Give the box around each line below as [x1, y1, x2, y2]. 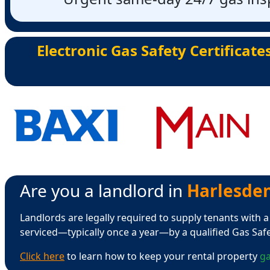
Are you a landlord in [20, 178, 187, 202]
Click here [20, 249, 64, 263]
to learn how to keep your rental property [64, 249, 260, 263]
